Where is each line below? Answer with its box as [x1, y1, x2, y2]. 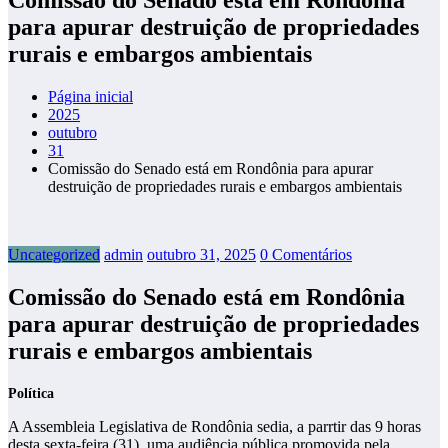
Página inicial [48, 87, 133, 105]
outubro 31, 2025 [147, 245, 256, 263]
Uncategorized [8, 245, 100, 263]
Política [8, 384, 54, 401]
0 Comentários [260, 245, 352, 263]
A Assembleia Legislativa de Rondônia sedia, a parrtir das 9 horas [8, 417, 421, 435]
